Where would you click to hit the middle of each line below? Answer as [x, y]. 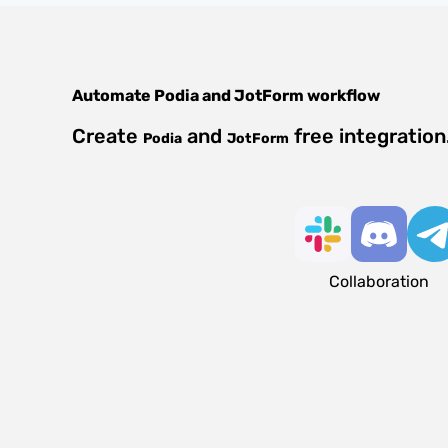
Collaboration [378, 281]
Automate [113, 95]
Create [107, 136]
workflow [342, 95]
